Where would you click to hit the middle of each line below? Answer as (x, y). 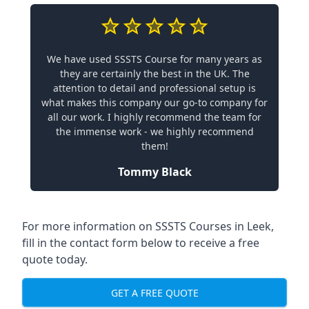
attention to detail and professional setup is (154, 88)
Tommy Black (154, 172)
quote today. (55, 259)
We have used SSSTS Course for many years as (154, 59)
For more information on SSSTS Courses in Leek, (148, 226)
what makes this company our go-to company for (154, 102)
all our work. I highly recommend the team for (154, 117)
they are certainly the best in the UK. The (154, 73)
